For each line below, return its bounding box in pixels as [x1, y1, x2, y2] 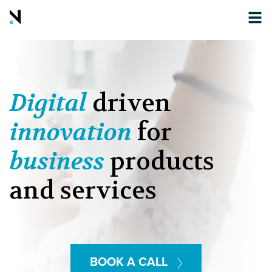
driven [92, 87, 171, 119]
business [10, 146, 104, 177]
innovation [10, 117, 132, 148]
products [110, 146, 214, 177]
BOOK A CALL [89, 255, 168, 270]
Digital [10, 87, 87, 119]
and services [10, 175, 157, 206]
